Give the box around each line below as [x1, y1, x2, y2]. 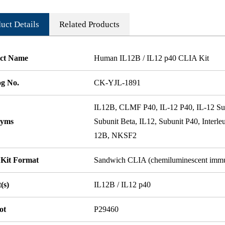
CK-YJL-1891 [94, 78, 141, 87]
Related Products [59, 19, 120, 29]
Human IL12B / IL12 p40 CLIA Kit [94, 54, 209, 62]
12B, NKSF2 [94, 131, 137, 140]
